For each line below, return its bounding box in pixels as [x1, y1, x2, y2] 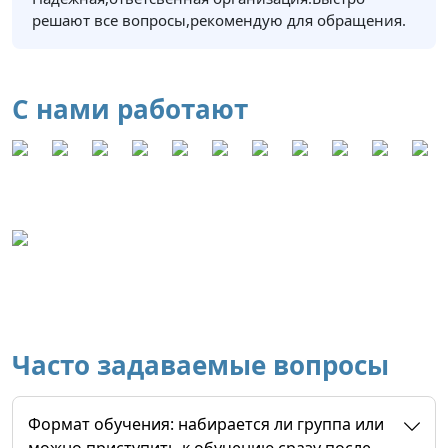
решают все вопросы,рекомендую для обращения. [32, 10, 406, 31]
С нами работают [12, 91, 248, 128]
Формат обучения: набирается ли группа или [28, 413, 384, 436]
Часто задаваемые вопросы [12, 347, 389, 384]
